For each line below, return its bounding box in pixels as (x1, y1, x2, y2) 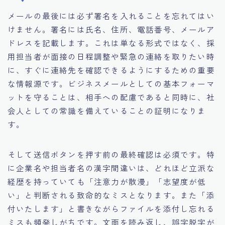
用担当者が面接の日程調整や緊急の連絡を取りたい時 (8, 50, 215, 62)
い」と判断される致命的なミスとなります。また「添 (8, 189, 215, 200)
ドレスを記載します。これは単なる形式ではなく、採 (8, 37, 215, 48)
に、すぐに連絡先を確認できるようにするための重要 (8, 64, 215, 75)
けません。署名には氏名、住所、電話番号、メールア (8, 23, 215, 35)
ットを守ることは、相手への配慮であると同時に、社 (8, 91, 215, 102)
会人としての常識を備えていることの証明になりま (8, 104, 206, 116)
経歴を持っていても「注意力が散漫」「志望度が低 (8, 175, 206, 187)
